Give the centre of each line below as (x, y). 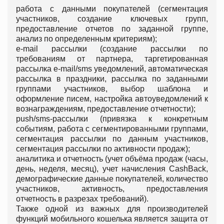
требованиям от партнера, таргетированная (112, 59)
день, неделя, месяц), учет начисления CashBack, (112, 169)
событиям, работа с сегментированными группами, (112, 129)
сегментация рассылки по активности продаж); (103, 149)
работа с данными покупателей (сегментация (112, 9)
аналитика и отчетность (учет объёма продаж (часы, (112, 159)
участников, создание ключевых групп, (112, 19)
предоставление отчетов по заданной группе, (112, 29)
